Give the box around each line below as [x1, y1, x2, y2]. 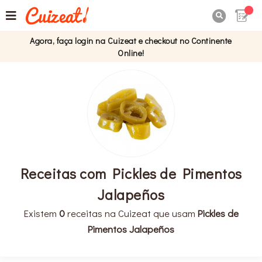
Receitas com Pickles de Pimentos [20, 164, 242, 182]
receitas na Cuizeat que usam [64, 206, 198, 219]
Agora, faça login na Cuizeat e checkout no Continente [30, 35, 232, 46]
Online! [118, 47, 144, 58]
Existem [23, 206, 59, 219]
